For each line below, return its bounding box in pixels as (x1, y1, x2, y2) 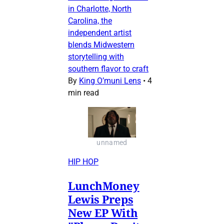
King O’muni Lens (79, 76, 141, 86)
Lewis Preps (68, 191, 133, 206)
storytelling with (68, 52, 124, 62)
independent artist (68, 28, 131, 38)
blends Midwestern (68, 40, 134, 50)
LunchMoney (68, 177, 139, 193)
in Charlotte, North (68, 4, 131, 14)
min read (68, 88, 99, 98)
